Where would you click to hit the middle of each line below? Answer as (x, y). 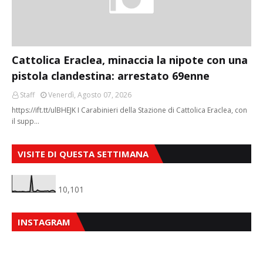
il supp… (26, 121)
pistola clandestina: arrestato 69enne (111, 75)
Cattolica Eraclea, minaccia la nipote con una (130, 60)
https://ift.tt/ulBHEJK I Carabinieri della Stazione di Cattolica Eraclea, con (129, 110)
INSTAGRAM (44, 222)
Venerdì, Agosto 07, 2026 (90, 95)
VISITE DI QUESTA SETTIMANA (83, 154)
